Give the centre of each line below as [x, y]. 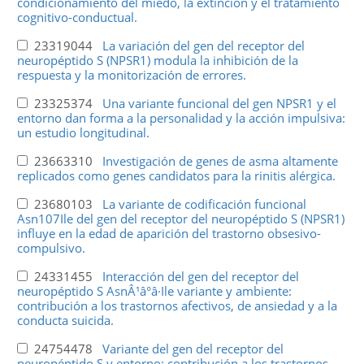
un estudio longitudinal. [83, 132]
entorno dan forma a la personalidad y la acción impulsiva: [181, 117]
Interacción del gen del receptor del [200, 276]
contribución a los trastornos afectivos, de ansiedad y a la [177, 305]
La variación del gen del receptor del [203, 45]
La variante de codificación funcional [204, 204]
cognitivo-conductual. [77, 17]
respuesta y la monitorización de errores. [131, 74]
